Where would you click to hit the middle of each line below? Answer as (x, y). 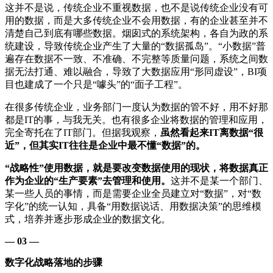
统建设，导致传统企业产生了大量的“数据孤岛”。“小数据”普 (135, 46)
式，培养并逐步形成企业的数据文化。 (88, 219)
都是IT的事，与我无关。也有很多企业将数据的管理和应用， (136, 119)
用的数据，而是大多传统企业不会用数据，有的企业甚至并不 (136, 20)
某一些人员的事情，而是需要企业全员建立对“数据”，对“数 (133, 193)
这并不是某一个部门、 (219, 180)
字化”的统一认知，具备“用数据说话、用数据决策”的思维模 (133, 206)
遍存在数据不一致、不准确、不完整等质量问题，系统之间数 (136, 58)
